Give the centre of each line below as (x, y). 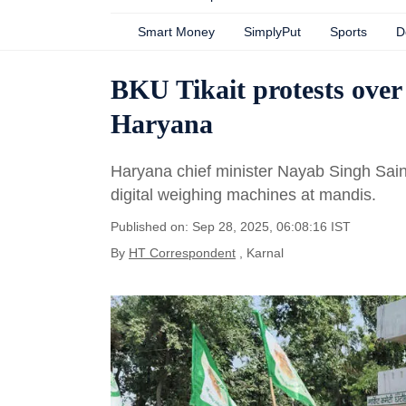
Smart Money (176, 32)
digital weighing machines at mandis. (243, 195)
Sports (348, 32)
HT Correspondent (182, 253)
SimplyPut (272, 32)
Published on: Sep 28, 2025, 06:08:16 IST (231, 227)
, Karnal (261, 253)
